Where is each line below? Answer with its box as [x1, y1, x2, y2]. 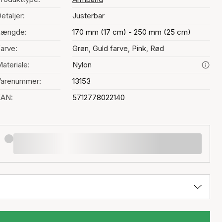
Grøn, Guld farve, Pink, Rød [72, 44, 164, 53]
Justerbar [72, 11, 105, 20]
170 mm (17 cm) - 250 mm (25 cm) [72, 27, 191, 37]
